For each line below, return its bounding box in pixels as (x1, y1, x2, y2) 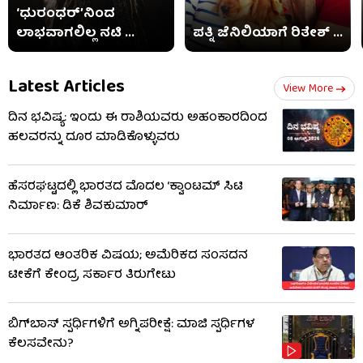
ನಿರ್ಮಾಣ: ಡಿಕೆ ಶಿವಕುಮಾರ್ (8, 195, 148, 217)
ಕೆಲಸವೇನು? (8, 333, 74, 355)
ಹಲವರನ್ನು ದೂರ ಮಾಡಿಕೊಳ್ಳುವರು (8, 126, 180, 148)
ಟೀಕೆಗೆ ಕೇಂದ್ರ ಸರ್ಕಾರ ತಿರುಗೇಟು (8, 264, 176, 286)
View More (283, 79, 333, 99)
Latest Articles (8, 71, 125, 104)
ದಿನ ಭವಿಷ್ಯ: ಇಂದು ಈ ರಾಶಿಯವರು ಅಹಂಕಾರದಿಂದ (8, 107, 267, 129)
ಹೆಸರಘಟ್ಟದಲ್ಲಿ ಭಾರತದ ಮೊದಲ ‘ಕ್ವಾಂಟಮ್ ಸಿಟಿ (8, 176, 243, 198)
